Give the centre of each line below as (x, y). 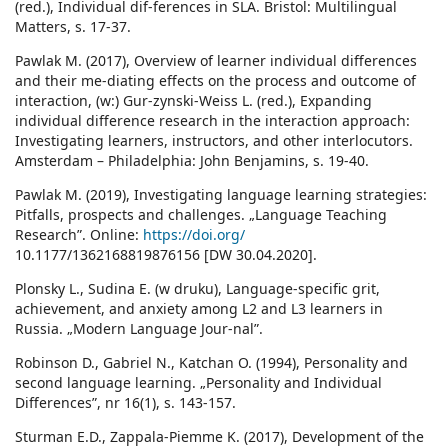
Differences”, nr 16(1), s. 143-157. (125, 403)
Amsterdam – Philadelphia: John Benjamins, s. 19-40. (192, 161)
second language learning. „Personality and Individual (198, 383)
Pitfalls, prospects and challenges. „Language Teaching (201, 215)
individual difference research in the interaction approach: (212, 121)
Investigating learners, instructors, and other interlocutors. (214, 141)
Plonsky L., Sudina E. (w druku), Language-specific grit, (197, 289)
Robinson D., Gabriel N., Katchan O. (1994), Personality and (211, 363)
